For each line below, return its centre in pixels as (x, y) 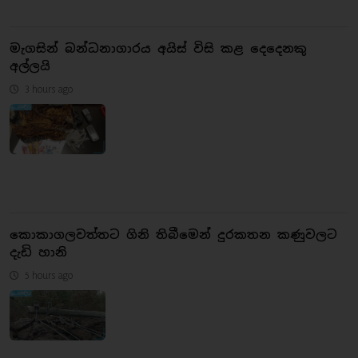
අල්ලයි (30, 66)
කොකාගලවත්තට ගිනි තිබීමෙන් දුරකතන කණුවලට (173, 234)
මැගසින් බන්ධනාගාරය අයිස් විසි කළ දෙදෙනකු (158, 48)
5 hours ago (48, 274)
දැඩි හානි (38, 252)
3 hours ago (48, 88)
